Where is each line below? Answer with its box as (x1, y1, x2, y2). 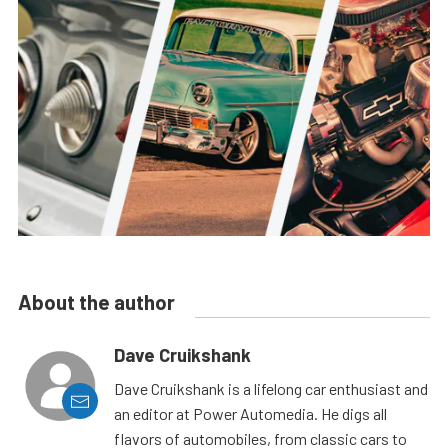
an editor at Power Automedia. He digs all (114, 404, 387, 424)
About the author (18, 290, 175, 315)
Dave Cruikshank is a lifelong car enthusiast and (114, 379, 428, 399)
